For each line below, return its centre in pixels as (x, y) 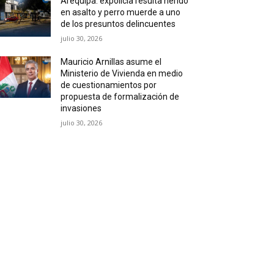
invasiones (81, 109)
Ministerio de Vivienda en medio (122, 74)
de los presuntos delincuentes (118, 24)
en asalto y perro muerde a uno (121, 13)
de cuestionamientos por (109, 85)
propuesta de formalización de (120, 97)
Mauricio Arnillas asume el (111, 62)
